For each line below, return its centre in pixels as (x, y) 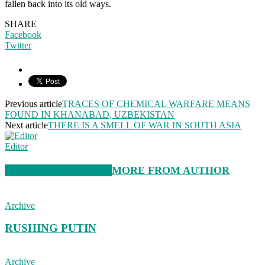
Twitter (18, 45)
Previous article (33, 104)
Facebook (23, 35)
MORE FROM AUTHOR (171, 171)
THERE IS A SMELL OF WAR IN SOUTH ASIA (145, 125)
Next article (26, 125)
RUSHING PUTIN (51, 228)
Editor (16, 146)
